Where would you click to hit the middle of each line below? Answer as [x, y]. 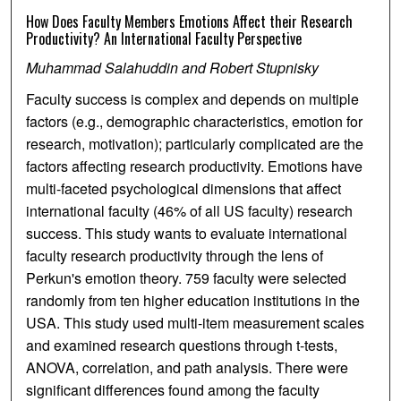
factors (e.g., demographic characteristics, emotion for [195, 122]
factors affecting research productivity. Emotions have [195, 166]
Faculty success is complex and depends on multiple [193, 99]
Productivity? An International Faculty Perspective [164, 39]
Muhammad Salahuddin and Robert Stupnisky [173, 68]
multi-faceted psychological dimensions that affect [184, 189]
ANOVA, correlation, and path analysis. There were [188, 368]
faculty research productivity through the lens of [175, 256]
